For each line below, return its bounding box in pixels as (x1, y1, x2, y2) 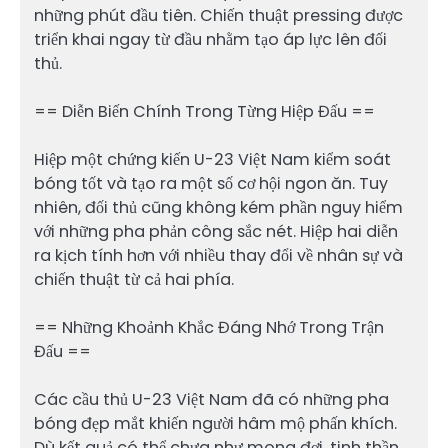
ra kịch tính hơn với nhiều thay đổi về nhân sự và (34, 244, 403, 268)
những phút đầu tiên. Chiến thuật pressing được (34, 3, 403, 27)
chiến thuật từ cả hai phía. (34, 268, 234, 292)
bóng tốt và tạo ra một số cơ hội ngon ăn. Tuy (34, 172, 388, 196)
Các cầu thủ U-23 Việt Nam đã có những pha (34, 388, 389, 412)
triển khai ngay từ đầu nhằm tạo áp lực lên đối (34, 27, 387, 51)
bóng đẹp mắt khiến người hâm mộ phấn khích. (34, 412, 397, 436)
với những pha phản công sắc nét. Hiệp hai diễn (34, 220, 398, 244)
